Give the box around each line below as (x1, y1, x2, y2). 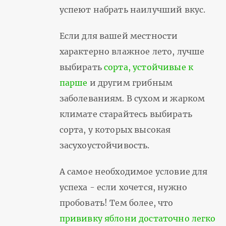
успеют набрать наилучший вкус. (59, 5, 206, 15)
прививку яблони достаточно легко (59, 213, 216, 224)
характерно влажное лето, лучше (59, 46, 205, 57)
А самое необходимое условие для (59, 166, 208, 177)
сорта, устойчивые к (104, 62, 193, 73)
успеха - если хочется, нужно (59, 182, 187, 193)
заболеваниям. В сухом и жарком (59, 93, 205, 104)
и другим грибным (87, 78, 173, 88)
